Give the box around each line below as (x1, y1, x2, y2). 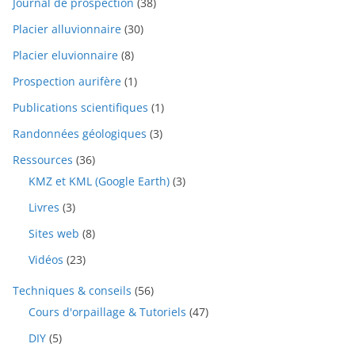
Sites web (29, 225, 79, 241)
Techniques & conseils (13, 282, 132, 298)
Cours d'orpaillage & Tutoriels (29, 303, 186, 319)
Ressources (13, 151, 73, 167)
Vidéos (29, 251, 63, 267)
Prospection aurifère (13, 73, 121, 89)
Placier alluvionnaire (13, 21, 121, 36)
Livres (29, 199, 59, 215)
